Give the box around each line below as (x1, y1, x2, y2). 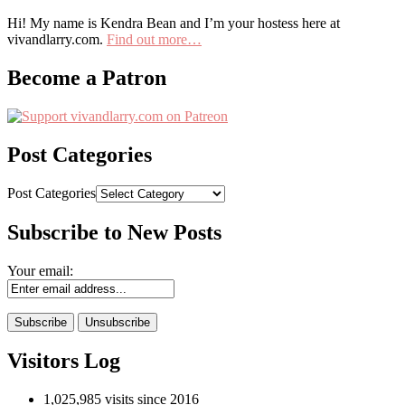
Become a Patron (7, 66, 166, 90)
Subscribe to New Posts (7, 220, 221, 244)
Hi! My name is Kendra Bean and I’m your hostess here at (7, 15, 340, 32)
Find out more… (107, 32, 202, 48)
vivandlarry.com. (7, 32, 107, 48)
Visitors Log (7, 349, 120, 373)
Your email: (7, 262, 73, 278)
